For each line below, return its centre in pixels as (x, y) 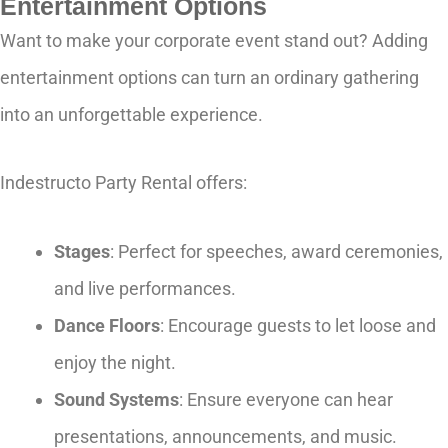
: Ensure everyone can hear (286, 399)
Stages (82, 251)
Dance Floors (107, 325)
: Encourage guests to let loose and (298, 325)
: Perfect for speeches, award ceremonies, (276, 251)
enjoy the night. (115, 362)
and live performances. (145, 288)
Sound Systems (116, 399)
